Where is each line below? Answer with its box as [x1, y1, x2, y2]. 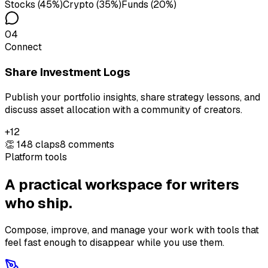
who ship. [5, 193, 72, 212]
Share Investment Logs [5, 64, 130, 80]
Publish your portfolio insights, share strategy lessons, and [5, 90, 260, 103]
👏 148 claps [5, 138, 60, 151]
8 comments [60, 138, 114, 151]
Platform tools [5, 150, 67, 163]
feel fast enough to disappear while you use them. [5, 236, 224, 249]
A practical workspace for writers [5, 175, 239, 194]
